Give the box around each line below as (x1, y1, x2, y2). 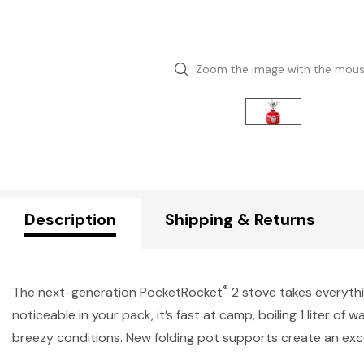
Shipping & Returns (165, 209, 315, 231)
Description (24, 209, 116, 231)
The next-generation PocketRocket (12, 284, 223, 301)
